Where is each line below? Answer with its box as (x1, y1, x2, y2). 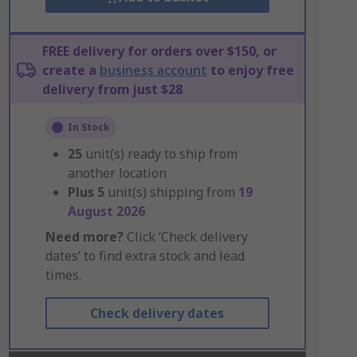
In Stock (67, 120, 110, 134)
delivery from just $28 (41, 80, 182, 98)
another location (67, 164, 167, 182)
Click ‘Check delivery (123, 228, 248, 245)
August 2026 (67, 202, 145, 220)
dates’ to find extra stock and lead (45, 247, 245, 265)
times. (45, 266, 81, 284)
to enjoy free (206, 61, 294, 79)
